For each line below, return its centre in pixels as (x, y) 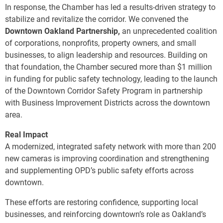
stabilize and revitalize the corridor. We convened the (97, 19)
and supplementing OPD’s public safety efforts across (99, 171)
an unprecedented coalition (169, 31)
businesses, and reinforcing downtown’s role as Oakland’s (106, 215)
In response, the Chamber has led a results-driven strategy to (110, 7)
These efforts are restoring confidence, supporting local (102, 203)
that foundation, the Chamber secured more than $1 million (109, 67)
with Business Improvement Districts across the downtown (108, 103)
